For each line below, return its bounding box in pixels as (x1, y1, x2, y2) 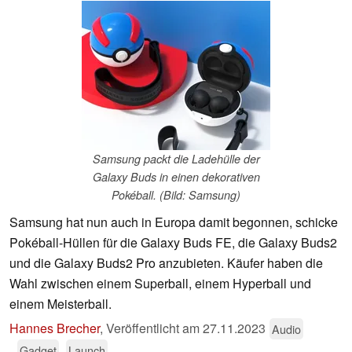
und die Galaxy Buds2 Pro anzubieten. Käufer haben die (9, 254, 323, 273)
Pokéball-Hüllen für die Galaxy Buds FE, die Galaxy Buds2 (9, 233, 337, 252)
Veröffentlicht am (106, 319, 203, 338)
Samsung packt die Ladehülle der (92, 151, 260, 167)
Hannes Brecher (9, 319, 100, 338)
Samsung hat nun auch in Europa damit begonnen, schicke (9, 213, 338, 232)
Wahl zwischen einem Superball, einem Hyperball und (9, 274, 311, 293)
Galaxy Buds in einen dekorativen (92, 169, 260, 185)
